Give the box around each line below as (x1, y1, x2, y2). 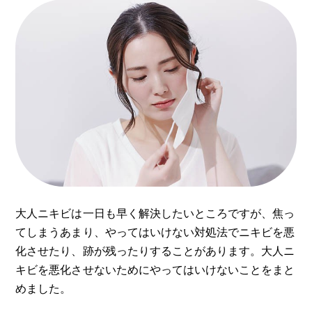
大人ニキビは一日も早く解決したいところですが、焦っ (15, 205, 295, 221)
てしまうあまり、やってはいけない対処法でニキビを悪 (15, 224, 295, 240)
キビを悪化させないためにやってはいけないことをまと (15, 261, 295, 277)
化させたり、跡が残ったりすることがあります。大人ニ (15, 242, 295, 258)
